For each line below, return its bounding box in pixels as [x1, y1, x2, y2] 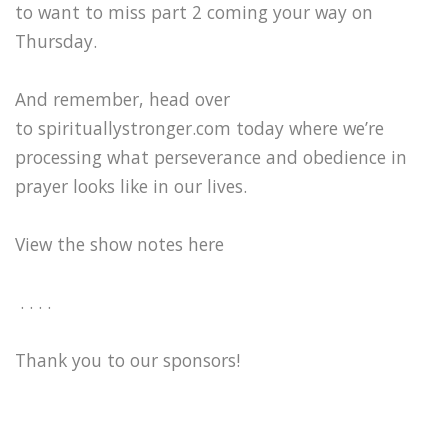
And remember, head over [15, 86, 230, 111]
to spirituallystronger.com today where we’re [15, 115, 384, 140]
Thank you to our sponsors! [15, 347, 240, 372]
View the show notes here [15, 231, 224, 256]
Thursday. [15, 28, 102, 53]
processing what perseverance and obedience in [15, 144, 407, 169]
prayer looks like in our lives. [15, 173, 252, 198]
